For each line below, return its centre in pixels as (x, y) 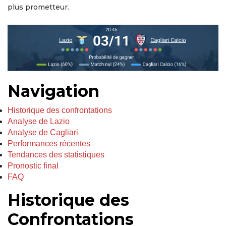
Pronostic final (33, 166)
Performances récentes (49, 144)
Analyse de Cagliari (43, 133)
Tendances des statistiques (56, 155)
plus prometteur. (38, 7)
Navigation (53, 91)
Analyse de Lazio (39, 122)
